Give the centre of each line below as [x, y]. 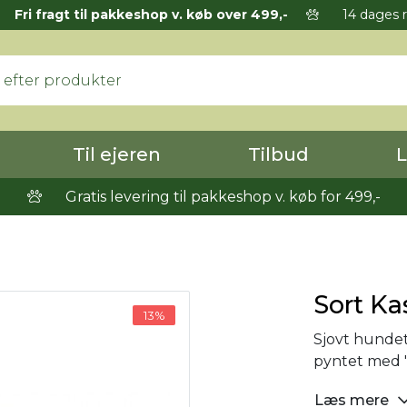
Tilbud [278, 154]
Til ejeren [117, 154]
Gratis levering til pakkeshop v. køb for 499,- [221, 197]
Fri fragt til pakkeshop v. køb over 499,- [151, 15]
